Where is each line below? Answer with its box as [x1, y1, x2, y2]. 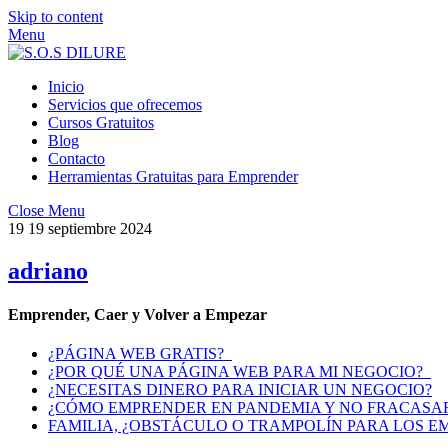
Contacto [48, 150, 105, 167]
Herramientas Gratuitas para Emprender [48, 168, 298, 185]
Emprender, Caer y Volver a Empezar [8, 306, 267, 324]
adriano [8, 257, 88, 284]
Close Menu [8, 202, 85, 219]
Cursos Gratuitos [48, 114, 154, 131]
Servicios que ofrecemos [48, 96, 202, 113]
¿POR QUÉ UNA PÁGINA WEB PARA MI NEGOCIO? [48, 363, 431, 381]
